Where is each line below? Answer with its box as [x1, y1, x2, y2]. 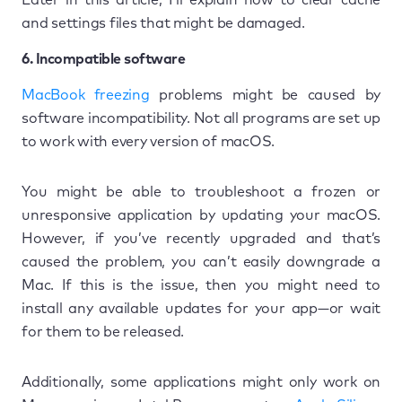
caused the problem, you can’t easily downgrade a [22, 254, 380, 269]
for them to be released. [22, 324, 184, 339]
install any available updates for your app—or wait [22, 301, 380, 316]
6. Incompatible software [22, 51, 185, 66]
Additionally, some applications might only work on [22, 374, 380, 389]
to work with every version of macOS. [22, 134, 275, 149]
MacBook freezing [22, 87, 150, 102]
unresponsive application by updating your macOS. [22, 207, 380, 223]
